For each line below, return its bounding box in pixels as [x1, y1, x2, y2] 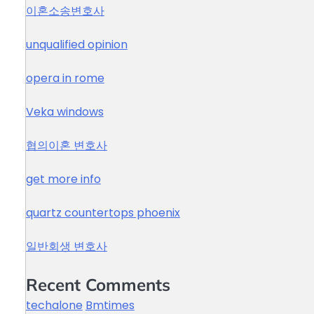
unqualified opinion [25, 36, 128, 53]
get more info [25, 171, 101, 187]
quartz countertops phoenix [25, 205, 180, 221]
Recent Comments [25, 274, 170, 295]
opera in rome [25, 70, 104, 86]
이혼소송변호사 [25, 3, 104, 19]
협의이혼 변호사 [25, 137, 107, 153]
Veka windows [25, 104, 104, 120]
